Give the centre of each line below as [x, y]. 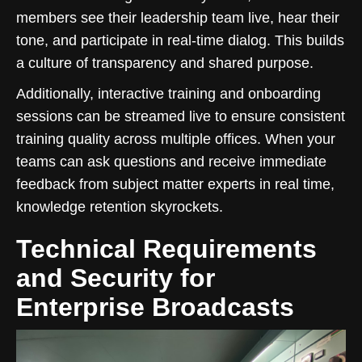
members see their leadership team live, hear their [178, 17]
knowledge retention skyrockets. [120, 206]
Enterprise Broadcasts [155, 307]
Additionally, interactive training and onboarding [168, 93]
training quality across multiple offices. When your [176, 139]
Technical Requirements [166, 248]
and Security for [116, 278]
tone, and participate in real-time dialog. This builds [180, 40]
